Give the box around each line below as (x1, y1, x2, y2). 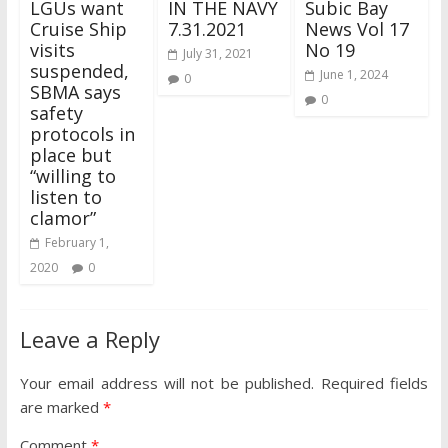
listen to (29, 185, 102, 210)
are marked (19, 397, 103, 418)
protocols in (29, 122, 135, 147)
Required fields (320, 373, 429, 394)
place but (29, 143, 112, 168)
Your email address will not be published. (19, 373, 315, 394)
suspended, (29, 59, 129, 84)
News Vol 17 (305, 17, 410, 42)
